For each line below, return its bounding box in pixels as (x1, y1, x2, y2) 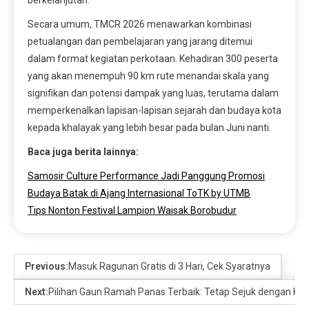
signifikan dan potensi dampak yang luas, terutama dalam (28, 87, 279, 99)
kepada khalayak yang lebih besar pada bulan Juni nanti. (28, 121, 271, 133)
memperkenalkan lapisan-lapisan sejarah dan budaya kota (28, 104, 281, 116)
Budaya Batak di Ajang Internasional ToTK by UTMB (28, 187, 250, 199)
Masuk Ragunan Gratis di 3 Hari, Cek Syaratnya (68, 260, 270, 272)
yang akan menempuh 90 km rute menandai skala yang (28, 70, 269, 81)
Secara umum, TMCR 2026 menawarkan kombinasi (28, 18, 252, 30)
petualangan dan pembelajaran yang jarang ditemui (28, 35, 252, 47)
